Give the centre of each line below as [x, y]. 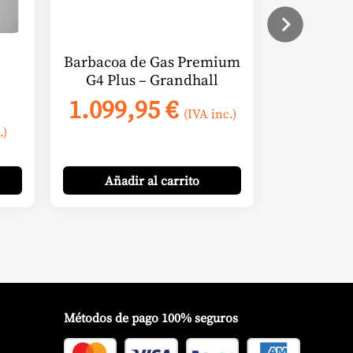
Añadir [126, 180]
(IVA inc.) [210, 113]
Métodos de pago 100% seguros [151, 317]
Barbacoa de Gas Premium [152, 62]
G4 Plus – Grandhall [152, 80]
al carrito [173, 180]
